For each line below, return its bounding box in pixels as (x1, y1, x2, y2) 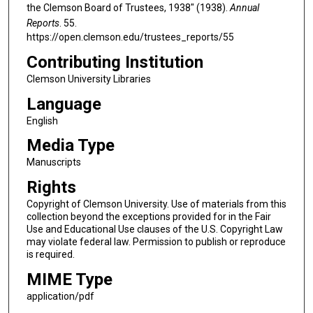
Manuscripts (26, 156, 81, 168)
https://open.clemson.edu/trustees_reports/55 (26, 31, 234, 43)
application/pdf (26, 290, 94, 302)
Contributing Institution (26, 52, 203, 72)
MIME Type (26, 269, 112, 289)
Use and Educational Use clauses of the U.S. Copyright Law (26, 223, 283, 235)
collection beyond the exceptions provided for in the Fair (26, 210, 271, 222)
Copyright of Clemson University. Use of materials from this (26, 198, 286, 210)
